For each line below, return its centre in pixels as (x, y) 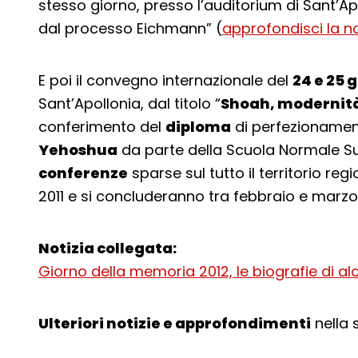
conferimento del (102, 127)
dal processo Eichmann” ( (130, 28)
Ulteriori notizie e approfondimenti (175, 323)
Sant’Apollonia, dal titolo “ (129, 103)
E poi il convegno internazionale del (165, 80)
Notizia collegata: (107, 248)
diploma (198, 127)
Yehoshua (78, 150)
